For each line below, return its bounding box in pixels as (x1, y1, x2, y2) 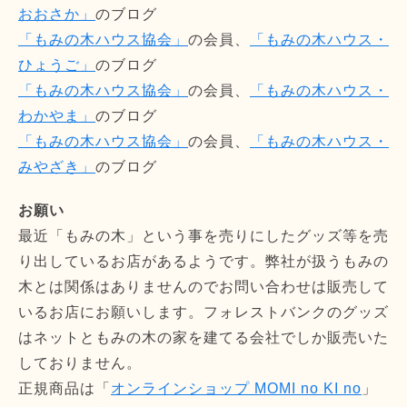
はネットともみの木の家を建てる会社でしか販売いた (18, 329, 389, 345)
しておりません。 (18, 354, 142, 371)
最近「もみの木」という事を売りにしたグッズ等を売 (18, 227, 389, 243)
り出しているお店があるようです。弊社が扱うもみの (18, 253, 389, 269)
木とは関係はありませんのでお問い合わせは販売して (18, 278, 389, 294)
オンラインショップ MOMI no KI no (111, 380, 362, 396)
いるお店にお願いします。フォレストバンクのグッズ (18, 303, 389, 320)
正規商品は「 (18, 380, 111, 396)
